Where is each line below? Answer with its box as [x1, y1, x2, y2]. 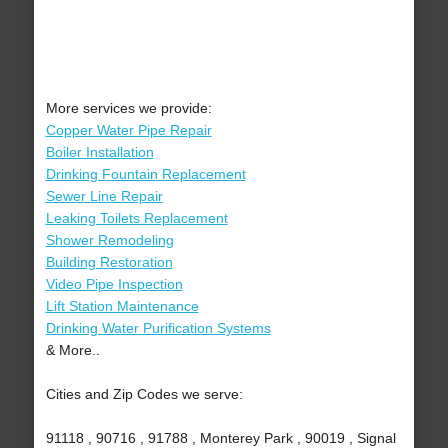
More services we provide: [45, 100, 212, 117]
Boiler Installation [45, 144, 154, 161]
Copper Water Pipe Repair [45, 122, 212, 139]
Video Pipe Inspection [45, 276, 183, 293]
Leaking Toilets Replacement [45, 210, 228, 227]
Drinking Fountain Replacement [45, 166, 246, 183]
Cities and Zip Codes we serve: [45, 386, 243, 403]
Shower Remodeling [45, 232, 174, 249]
